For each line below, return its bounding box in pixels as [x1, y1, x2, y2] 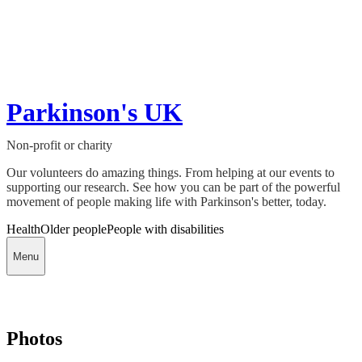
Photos [6, 328, 62, 349]
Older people [40, 222, 107, 237]
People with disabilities [107, 222, 224, 237]
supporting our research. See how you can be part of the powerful [6, 180, 340, 195]
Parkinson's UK [6, 98, 183, 128]
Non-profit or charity [6, 138, 112, 153]
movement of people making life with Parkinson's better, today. [6, 195, 326, 209]
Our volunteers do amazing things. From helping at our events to [6, 166, 335, 180]
